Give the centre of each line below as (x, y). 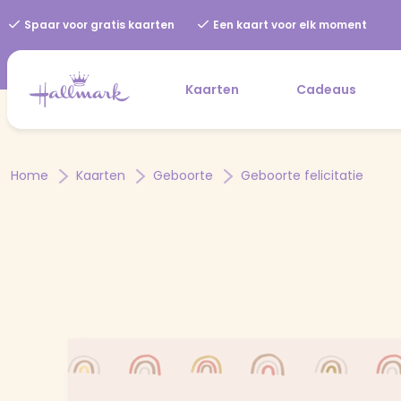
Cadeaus (326, 89)
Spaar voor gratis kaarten (98, 25)
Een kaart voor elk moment (289, 25)
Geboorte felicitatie (302, 175)
